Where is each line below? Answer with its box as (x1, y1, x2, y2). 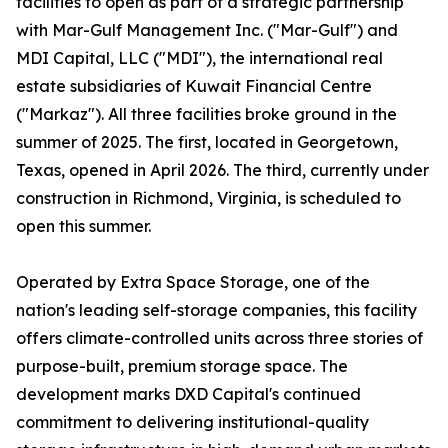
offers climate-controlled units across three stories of (16, 328, 423, 349)
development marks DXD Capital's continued (16, 384, 361, 405)
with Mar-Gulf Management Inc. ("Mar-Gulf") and (16, 20, 398, 41)
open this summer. (16, 216, 151, 237)
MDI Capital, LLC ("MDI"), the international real (16, 48, 383, 69)
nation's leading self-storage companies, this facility (16, 300, 417, 321)
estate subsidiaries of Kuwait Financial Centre (16, 76, 372, 97)
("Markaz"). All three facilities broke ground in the (16, 104, 397, 125)
